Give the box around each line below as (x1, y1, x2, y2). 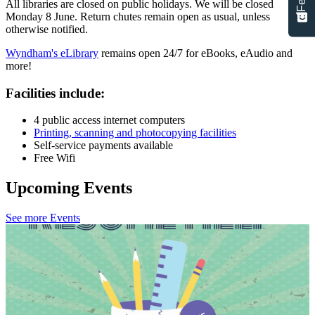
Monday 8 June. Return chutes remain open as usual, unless (6, 10, 270, 22)
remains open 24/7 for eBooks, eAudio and (98, 46, 292, 59)
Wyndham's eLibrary (6, 46, 98, 59)
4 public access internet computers (34, 114, 185, 127)
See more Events (6, 212, 80, 224)
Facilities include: (6, 85, 105, 101)
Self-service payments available (34, 139, 173, 152)
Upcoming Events (6, 179, 132, 198)
